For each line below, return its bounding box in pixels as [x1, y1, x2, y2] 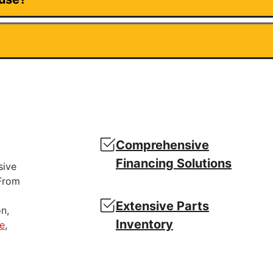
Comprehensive [116, 138, 209, 153]
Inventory [116, 217, 173, 232]
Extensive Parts [116, 199, 209, 214]
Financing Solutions [116, 156, 232, 171]
